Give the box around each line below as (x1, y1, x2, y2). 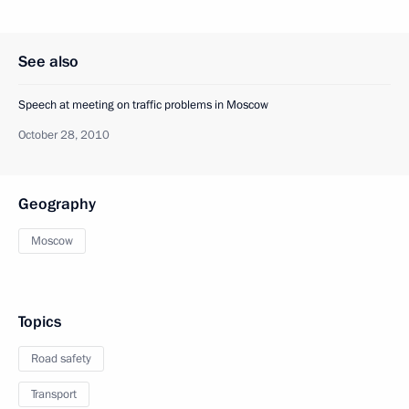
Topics (18, 311, 61, 332)
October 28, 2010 (18, 127, 110, 143)
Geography (18, 194, 96, 215)
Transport (31, 386, 77, 403)
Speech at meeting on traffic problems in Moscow (18, 97, 268, 113)
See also (18, 51, 79, 72)
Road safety (31, 351, 91, 367)
